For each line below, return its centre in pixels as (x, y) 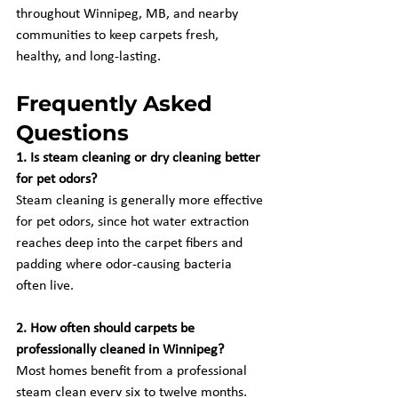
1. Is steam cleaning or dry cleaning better (140, 158)
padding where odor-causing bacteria (126, 265)
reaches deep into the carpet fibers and (131, 243)
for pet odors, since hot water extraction (134, 222)
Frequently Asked (117, 103)
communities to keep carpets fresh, (119, 36)
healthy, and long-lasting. (88, 57)
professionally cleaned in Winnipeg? (120, 350)
